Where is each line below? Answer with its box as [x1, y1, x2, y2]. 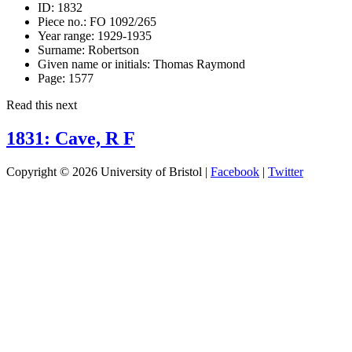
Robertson [85, 42, 139, 57]
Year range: [38, 28, 94, 42]
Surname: [38, 42, 85, 57]
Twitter [268, 164, 303, 178]
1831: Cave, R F [6, 127, 135, 148]
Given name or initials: [38, 57, 150, 71]
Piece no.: [38, 14, 86, 28]
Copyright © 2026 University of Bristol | [6, 164, 211, 178]
